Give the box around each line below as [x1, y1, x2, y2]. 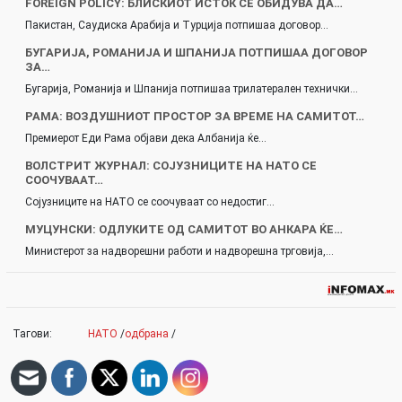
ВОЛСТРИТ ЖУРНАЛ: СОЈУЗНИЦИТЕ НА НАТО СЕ [25, 158, 317, 172]
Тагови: [13, 327, 52, 340]
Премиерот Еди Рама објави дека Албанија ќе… [25, 131, 267, 144]
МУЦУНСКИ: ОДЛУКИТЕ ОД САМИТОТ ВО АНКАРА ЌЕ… [25, 222, 343, 236]
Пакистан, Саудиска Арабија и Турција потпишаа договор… [25, 18, 328, 31]
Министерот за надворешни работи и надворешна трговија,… [25, 244, 334, 258]
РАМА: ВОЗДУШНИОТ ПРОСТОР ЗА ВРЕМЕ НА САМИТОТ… [25, 109, 364, 123]
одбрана [125, 327, 169, 340]
